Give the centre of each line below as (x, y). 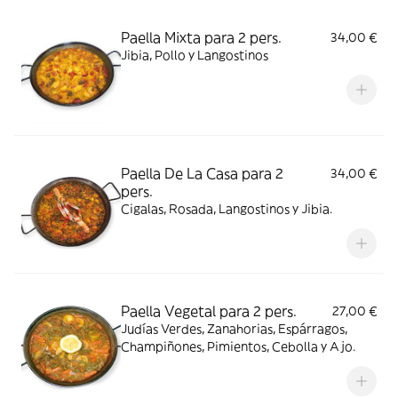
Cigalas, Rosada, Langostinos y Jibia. (227, 209)
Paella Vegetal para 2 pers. (209, 311)
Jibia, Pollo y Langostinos (195, 55)
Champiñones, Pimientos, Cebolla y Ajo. (238, 346)
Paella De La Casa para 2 (202, 173)
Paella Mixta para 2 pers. (201, 37)
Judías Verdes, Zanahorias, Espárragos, (234, 329)
